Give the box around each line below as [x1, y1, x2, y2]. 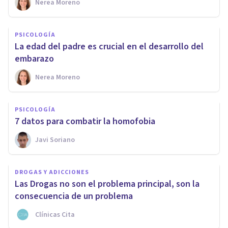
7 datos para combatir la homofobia [15, 115, 155, 128]
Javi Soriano [35, 134, 75, 145]
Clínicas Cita [35, 209, 75, 220]
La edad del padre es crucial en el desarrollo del [15, 40, 204, 53]
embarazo [15, 52, 54, 65]
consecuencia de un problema [15, 189, 133, 203]
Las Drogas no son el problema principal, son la [15, 177, 199, 190]
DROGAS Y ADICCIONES [15, 167, 89, 177]
